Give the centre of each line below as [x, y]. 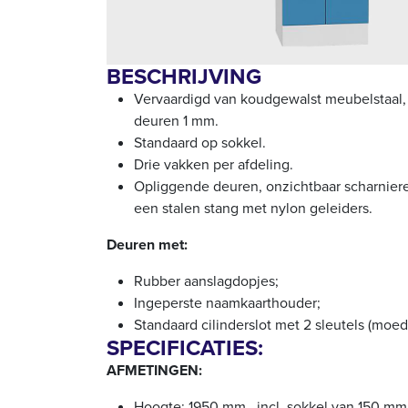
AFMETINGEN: [154, 371]
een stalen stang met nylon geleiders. [253, 209]
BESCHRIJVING [184, 77]
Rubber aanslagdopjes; [206, 281]
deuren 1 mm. [176, 121]
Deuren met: [147, 245]
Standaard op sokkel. [200, 143]
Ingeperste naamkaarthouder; [227, 303]
